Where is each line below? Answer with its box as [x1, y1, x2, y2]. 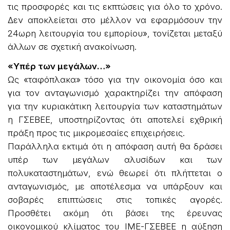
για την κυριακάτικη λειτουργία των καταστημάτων [8, 101, 222, 112]
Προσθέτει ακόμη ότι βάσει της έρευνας [8, 208, 222, 219]
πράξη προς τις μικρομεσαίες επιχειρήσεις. [8, 128, 185, 139]
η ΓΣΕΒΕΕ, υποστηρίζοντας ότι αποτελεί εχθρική [8, 114, 222, 125]
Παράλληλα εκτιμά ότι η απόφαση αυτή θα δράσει [8, 141, 222, 152]
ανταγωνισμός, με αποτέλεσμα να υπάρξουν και [8, 181, 222, 192]
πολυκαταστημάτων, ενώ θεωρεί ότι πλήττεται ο [8, 168, 222, 179]
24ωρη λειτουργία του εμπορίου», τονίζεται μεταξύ [8, 28, 222, 39]
